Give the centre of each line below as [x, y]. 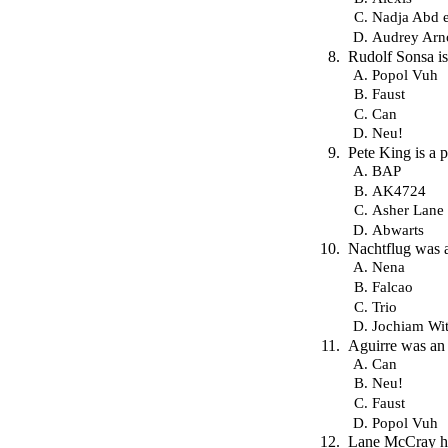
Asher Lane [408, 210]
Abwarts [398, 229]
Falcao [392, 286]
